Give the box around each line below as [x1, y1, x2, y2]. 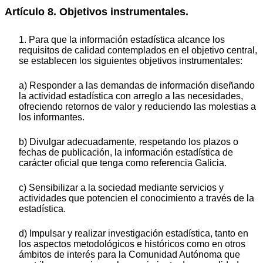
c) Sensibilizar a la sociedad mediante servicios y [19, 182, 224, 193]
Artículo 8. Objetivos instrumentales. [5, 6, 188, 18]
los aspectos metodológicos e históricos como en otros [19, 238, 245, 249]
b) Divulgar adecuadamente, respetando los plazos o [19, 136, 238, 147]
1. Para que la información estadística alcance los [19, 34, 225, 45]
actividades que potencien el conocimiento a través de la [19, 193, 254, 203]
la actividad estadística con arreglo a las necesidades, [19, 90, 243, 101]
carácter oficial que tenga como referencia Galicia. [19, 157, 227, 168]
